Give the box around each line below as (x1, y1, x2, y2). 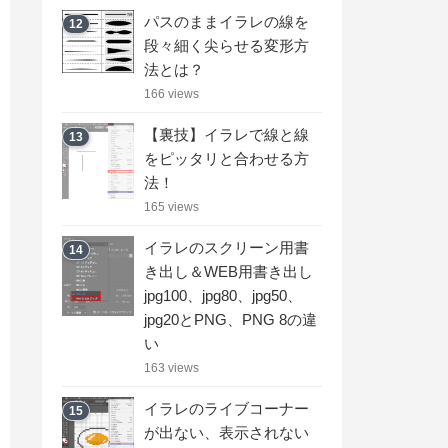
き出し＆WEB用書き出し (144, 262, 313, 280)
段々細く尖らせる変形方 (144, 36, 309, 54)
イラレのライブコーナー (144, 399, 309, 417)
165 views (144, 199, 199, 214)
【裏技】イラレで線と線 (144, 125, 309, 143)
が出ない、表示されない (144, 423, 309, 441)
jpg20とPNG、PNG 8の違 (144, 310, 317, 328)
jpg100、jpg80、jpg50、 (144, 286, 302, 304)
